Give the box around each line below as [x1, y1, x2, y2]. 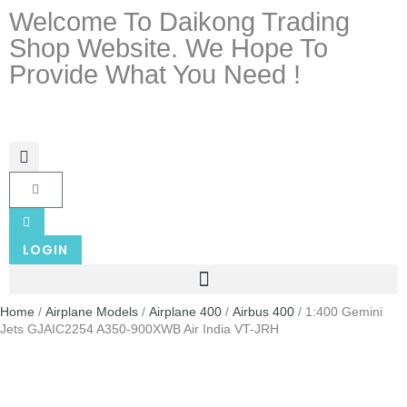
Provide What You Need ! [9, 60, 301, 89]
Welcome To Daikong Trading [9, 7, 350, 36]
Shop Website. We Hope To [9, 34, 328, 63]
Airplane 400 [149, 304, 222, 319]
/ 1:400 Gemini [294, 304, 382, 319]
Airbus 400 [233, 304, 294, 319]
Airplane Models [45, 304, 138, 319]
